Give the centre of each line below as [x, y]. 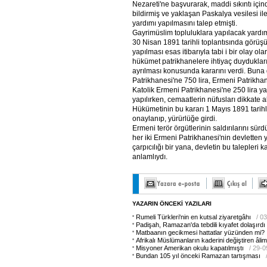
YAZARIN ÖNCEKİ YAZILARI [172, 204]
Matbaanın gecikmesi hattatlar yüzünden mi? [200, 232]
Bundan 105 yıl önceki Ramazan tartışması [198, 256]
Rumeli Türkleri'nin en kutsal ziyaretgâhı [193, 217]
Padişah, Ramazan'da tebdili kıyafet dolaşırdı [201, 225]
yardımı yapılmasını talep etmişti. [185, 23]
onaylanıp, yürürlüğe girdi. [175, 118]
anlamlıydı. [150, 156]
